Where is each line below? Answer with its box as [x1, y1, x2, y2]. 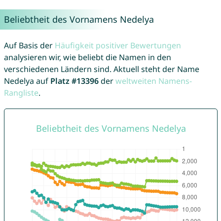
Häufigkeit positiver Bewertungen [54, 40, 181, 51]
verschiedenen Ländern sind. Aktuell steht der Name [3, 64, 199, 75]
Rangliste [3, 87, 38, 99]
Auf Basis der [3, 40, 55, 51]
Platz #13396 [50, 75, 99, 87]
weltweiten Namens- [115, 75, 192, 87]
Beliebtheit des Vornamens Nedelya [3, 13, 154, 26]
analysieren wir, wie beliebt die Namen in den [3, 52, 171, 63]
